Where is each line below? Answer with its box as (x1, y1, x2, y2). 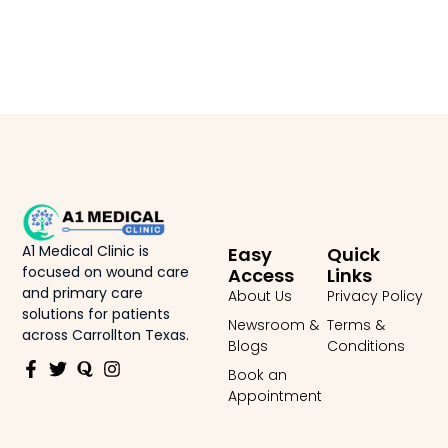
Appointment (228, 386, 323, 407)
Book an (228, 365, 288, 386)
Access (228, 263, 295, 289)
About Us (228, 286, 293, 307)
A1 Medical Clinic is (22, 240, 150, 261)
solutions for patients (22, 303, 171, 324)
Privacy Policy (326, 286, 423, 307)
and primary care (22, 282, 144, 303)
